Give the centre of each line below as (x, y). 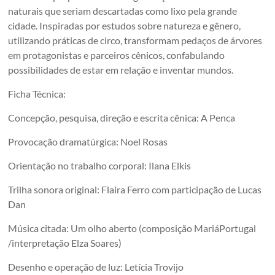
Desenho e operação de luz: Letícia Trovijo (96, 266)
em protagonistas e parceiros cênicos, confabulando (117, 55)
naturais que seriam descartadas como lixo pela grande (123, 10)
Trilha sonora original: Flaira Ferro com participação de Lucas (135, 189)
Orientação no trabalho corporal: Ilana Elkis (100, 165)
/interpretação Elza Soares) (65, 242)
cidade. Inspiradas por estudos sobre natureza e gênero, (125, 25)
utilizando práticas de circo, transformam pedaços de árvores (135, 40)
